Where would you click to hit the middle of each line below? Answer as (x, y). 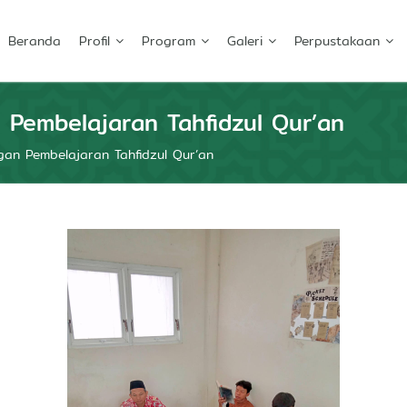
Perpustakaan (337, 40)
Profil (94, 40)
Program (169, 40)
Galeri (245, 40)
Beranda (35, 40)
